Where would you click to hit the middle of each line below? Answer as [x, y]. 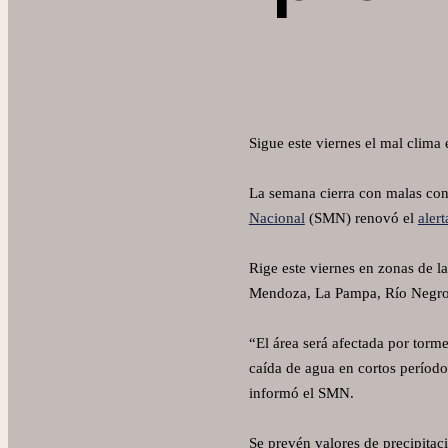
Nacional [276, 218]
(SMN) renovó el [361, 218]
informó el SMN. [301, 393]
